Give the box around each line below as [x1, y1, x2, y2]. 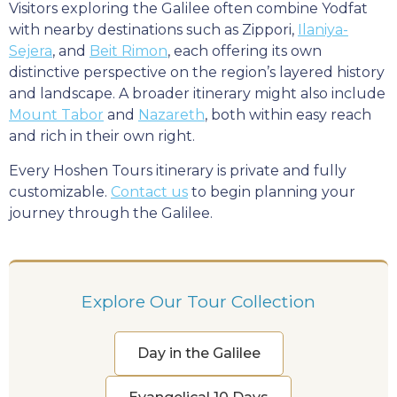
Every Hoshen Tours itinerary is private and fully [9, 162, 346, 180]
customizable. [9, 183, 111, 201]
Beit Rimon [90, 43, 167, 60]
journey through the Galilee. [9, 205, 213, 222]
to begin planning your [188, 183, 355, 201]
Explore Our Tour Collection [82, 291, 315, 313]
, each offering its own [167, 43, 322, 60]
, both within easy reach [205, 106, 371, 124]
